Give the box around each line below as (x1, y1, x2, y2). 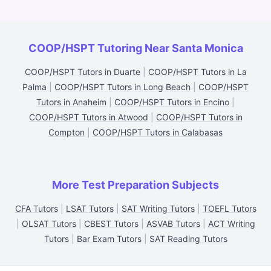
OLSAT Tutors (21, 218, 76, 229)
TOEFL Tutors (202, 203, 256, 214)
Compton (48, 127, 85, 137)
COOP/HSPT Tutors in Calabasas (93, 127, 223, 137)
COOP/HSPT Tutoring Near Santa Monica (28, 42, 243, 54)
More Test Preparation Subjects (52, 178, 219, 191)
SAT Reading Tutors (149, 233, 227, 244)
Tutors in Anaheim (36, 97, 106, 107)
